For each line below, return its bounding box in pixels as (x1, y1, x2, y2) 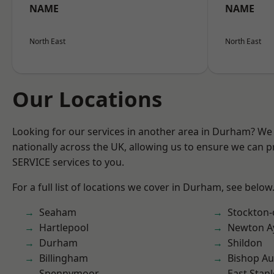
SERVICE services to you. (12, 155, 124, 169)
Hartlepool (39, 221, 89, 234)
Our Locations (12, 84, 162, 113)
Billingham (39, 251, 88, 265)
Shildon (228, 236, 262, 250)
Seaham (39, 206, 76, 219)
